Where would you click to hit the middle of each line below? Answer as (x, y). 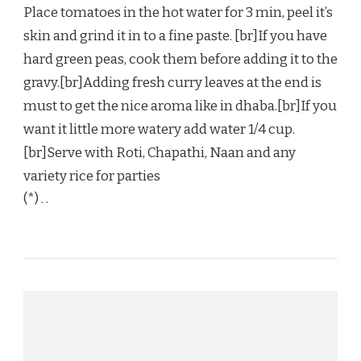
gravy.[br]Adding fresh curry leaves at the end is (172, 83)
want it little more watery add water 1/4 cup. (159, 130)
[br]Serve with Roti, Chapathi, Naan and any (160, 153)
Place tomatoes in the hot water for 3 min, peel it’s (178, 13)
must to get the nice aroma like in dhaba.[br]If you (180, 106)
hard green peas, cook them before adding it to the (180, 60)
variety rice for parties (92, 176)
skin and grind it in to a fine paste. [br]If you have (175, 36)
